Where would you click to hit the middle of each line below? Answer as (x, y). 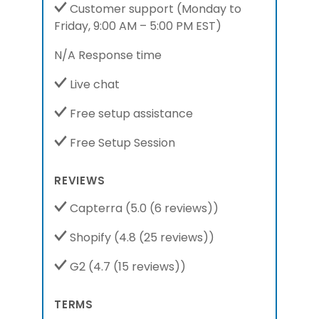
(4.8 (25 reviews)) (164, 237)
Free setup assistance (130, 114)
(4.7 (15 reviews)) (137, 267)
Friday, (74, 26)
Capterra (96, 208)
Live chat (93, 84)
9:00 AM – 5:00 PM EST (155, 26)
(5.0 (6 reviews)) (172, 208)
